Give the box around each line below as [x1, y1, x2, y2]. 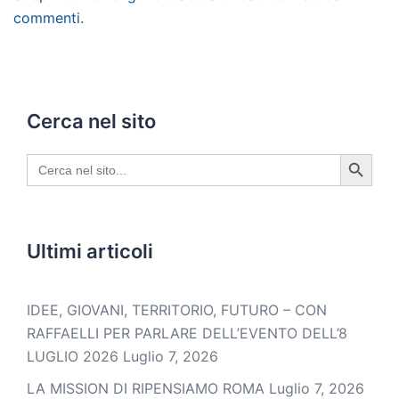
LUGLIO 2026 [27, 347, 118, 366]
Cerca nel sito [27, 110, 156, 134]
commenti [13, 9, 80, 28]
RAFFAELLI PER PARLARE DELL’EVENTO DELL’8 [27, 324, 347, 343]
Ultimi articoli [27, 240, 153, 264]
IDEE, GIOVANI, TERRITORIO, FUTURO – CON [27, 301, 327, 320]
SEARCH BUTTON [339, 145, 392, 161]
